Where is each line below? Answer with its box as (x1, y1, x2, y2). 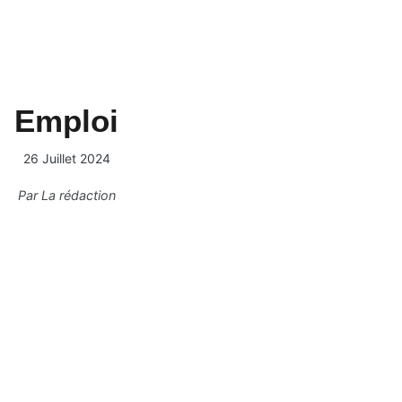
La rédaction (40, 188, 116, 203)
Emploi (14, 103, 118, 138)
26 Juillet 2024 (22, 151, 110, 166)
